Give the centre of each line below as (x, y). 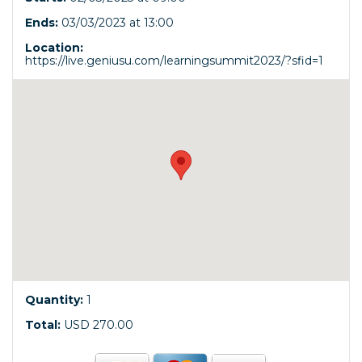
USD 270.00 (97, 325)
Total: (43, 325)
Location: (54, 48)
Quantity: (54, 300)
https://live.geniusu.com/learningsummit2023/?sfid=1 (174, 61)
